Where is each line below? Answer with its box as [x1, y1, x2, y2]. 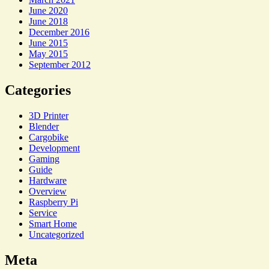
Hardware [29, 175, 67, 186]
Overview [29, 186, 67, 197]
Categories [5, 82, 71, 98]
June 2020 [29, 5, 68, 16]
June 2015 [29, 38, 68, 49]
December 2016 [29, 27, 89, 38]
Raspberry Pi [29, 197, 78, 208]
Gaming [29, 154, 59, 165]
